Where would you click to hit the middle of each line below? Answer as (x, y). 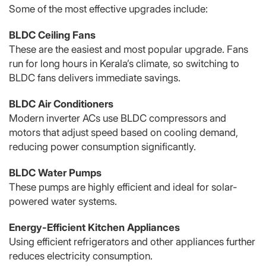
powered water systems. (63, 201)
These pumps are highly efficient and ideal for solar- (123, 187)
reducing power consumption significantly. (102, 146)
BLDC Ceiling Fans (52, 35)
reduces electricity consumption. (81, 256)
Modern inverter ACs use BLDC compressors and (118, 118)
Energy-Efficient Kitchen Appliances (94, 227)
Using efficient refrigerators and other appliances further (132, 241)
